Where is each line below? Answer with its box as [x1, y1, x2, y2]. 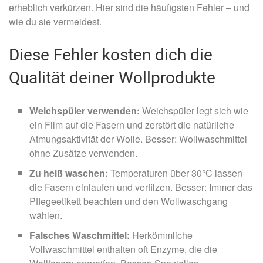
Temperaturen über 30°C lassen [108, 166, 242, 180]
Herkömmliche [130, 228, 193, 242]
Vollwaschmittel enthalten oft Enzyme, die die [29, 242, 217, 256]
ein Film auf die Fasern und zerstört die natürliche [29, 117, 234, 131]
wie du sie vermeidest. [9, 14, 102, 28]
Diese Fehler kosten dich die [9, 45, 213, 65]
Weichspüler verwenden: [29, 103, 140, 117]
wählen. [29, 208, 62, 222]
